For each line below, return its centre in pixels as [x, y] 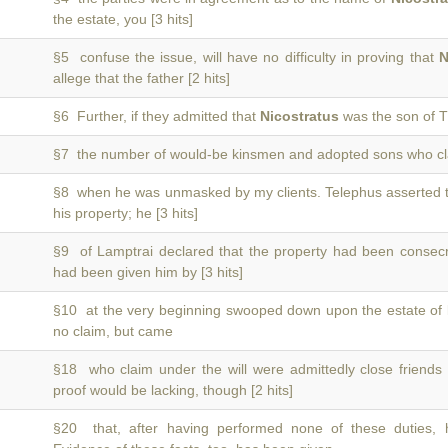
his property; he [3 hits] [125, 213]
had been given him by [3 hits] [148, 272]
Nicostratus [299, 116]
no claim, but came [113, 331]
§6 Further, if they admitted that [156, 116]
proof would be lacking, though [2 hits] [173, 390]
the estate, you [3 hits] [123, 19]
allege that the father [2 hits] [141, 78]
